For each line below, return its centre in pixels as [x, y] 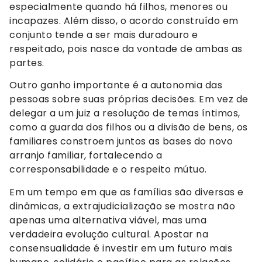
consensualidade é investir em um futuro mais [121, 248]
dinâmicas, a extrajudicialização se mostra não [122, 206]
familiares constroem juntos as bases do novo [121, 142]
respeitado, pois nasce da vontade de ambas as [126, 49]
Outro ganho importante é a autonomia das [116, 85]
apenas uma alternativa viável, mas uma [108, 220]
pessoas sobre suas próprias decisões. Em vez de [129, 99]
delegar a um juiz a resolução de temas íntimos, [125, 113]
